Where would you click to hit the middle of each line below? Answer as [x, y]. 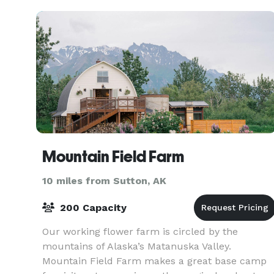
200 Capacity [92, 208]
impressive [68, 11]
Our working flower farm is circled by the [140, 231]
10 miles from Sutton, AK [104, 181]
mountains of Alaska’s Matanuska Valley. [137, 246]
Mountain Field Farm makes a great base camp [154, 261]
